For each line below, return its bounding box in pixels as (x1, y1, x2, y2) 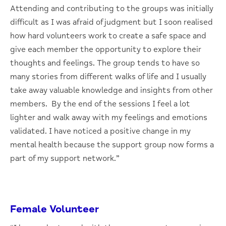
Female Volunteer (10, 202, 99, 215)
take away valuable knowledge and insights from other (10, 85, 213, 95)
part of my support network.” (10, 153, 120, 163)
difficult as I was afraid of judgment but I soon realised (10, 17, 213, 27)
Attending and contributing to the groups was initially (10, 3, 213, 14)
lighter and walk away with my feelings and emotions (10, 112, 207, 123)
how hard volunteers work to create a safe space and (10, 30, 206, 41)
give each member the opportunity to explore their (10, 44, 201, 54)
